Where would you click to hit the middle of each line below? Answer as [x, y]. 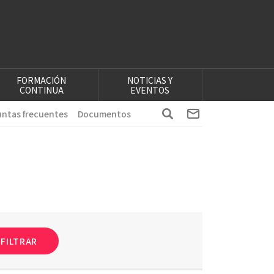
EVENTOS [150, 90]
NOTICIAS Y [150, 80]
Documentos [104, 113]
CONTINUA [41, 90]
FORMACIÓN [42, 80]
